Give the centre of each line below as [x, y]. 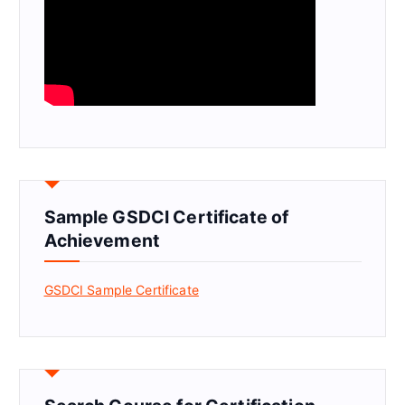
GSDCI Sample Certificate [121, 289]
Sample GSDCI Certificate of [166, 217]
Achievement [102, 240]
